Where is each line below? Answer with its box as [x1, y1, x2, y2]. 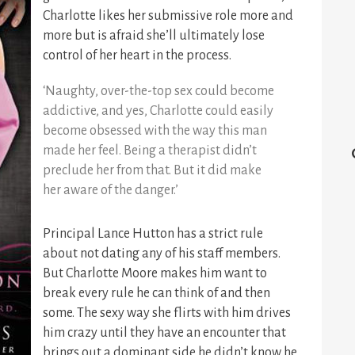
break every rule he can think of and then [43, 286, 270, 300]
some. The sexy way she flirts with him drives [43, 306, 291, 320]
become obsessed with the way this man [43, 124, 267, 138]
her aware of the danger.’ [43, 183, 178, 197]
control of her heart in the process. [43, 48, 231, 63]
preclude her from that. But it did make [43, 163, 261, 177]
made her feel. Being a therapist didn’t [43, 143, 257, 158]
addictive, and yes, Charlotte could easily [43, 104, 273, 118]
